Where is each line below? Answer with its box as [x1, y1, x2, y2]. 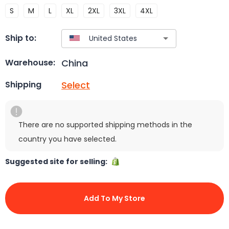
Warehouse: [5, 57, 55, 69]
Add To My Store [84, 193, 145, 203]
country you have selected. [18, 133, 117, 144]
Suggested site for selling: [5, 156, 110, 167]
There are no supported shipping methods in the [18, 119, 192, 130]
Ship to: [5, 32, 36, 44]
